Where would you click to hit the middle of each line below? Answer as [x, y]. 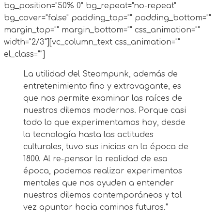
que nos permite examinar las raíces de [103, 98]
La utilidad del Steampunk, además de [101, 74]
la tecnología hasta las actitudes [88, 134]
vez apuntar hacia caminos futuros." [96, 207]
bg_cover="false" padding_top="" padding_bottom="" [108, 18]
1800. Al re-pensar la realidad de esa [95, 159]
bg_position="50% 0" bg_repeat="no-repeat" [90, 6]
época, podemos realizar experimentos [103, 171]
